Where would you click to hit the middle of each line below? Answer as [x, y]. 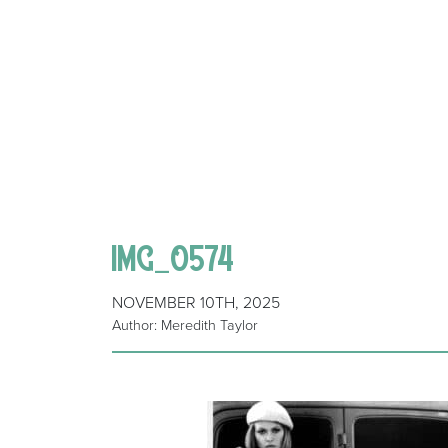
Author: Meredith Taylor [185, 326]
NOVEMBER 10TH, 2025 [196, 303]
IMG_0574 [173, 258]
